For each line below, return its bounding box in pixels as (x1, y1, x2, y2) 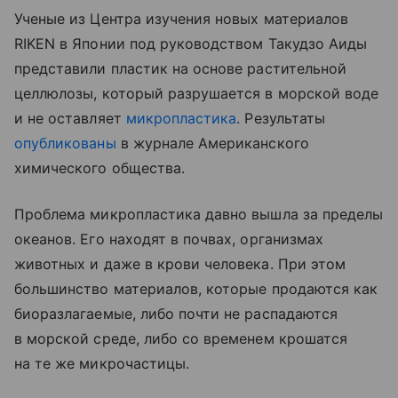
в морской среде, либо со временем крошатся (14, 330, 348, 348)
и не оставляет (14, 109, 126, 128)
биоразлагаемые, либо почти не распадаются (14, 305, 338, 323)
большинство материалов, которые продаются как (14, 280, 378, 298)
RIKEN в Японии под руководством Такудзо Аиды (14, 35, 368, 53)
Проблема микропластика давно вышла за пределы (14, 205, 384, 224)
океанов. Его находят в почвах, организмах (14, 230, 323, 249)
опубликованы (14, 134, 116, 153)
